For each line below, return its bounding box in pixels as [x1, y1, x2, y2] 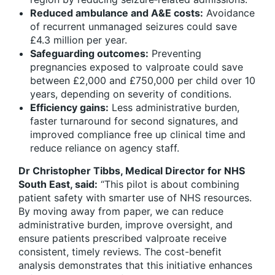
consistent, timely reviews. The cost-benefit [18, 246, 222, 258]
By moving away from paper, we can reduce [18, 205, 223, 218]
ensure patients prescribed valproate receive [18, 232, 227, 245]
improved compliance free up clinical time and [30, 128, 246, 141]
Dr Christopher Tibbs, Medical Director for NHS [18, 165, 245, 177]
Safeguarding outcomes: [30, 47, 149, 60]
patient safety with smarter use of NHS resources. [18, 192, 252, 204]
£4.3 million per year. [30, 34, 127, 47]
